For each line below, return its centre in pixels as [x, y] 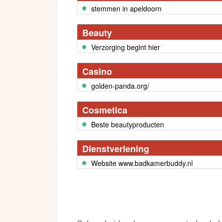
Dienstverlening [116, 149]
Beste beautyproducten [128, 125]
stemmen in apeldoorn [126, 9]
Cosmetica [105, 110]
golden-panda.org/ [120, 86]
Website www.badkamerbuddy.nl [142, 163]
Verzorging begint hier [126, 47]
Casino [97, 72]
